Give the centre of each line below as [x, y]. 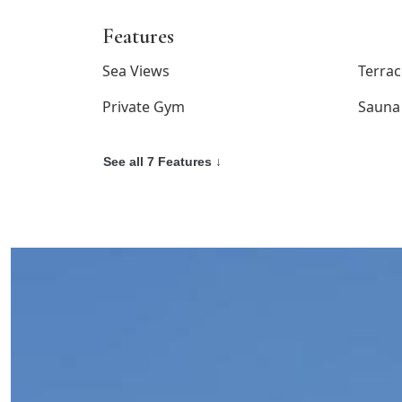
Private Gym [144, 107]
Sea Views [136, 71]
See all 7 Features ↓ [162, 162]
